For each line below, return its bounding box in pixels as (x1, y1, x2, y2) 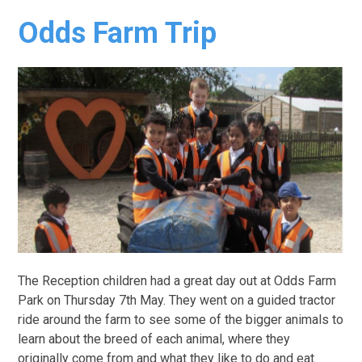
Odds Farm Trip (18, 15, 217, 50)
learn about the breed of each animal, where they (18, 331, 291, 347)
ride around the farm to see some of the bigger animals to (18, 312, 344, 328)
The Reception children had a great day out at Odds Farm (18, 273, 337, 289)
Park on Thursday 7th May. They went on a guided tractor (18, 293, 336, 309)
